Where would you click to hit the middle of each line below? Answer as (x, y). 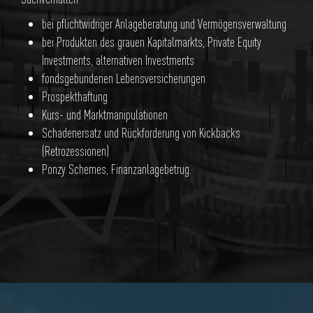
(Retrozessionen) (75, 151)
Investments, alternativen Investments (118, 60)
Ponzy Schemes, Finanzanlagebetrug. (117, 169)
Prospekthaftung (75, 97)
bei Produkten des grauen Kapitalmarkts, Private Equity (152, 42)
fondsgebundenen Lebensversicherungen (124, 79)
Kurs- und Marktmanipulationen (105, 115)
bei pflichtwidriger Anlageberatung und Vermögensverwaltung (164, 24)
